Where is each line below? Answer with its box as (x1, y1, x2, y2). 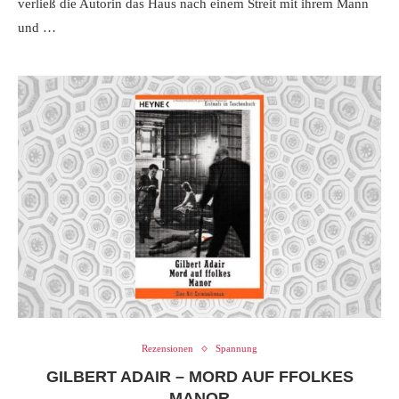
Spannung (216, 343, 257, 354)
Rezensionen (142, 343, 193, 354)
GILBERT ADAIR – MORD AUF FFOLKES (45, 368, 354, 387)
